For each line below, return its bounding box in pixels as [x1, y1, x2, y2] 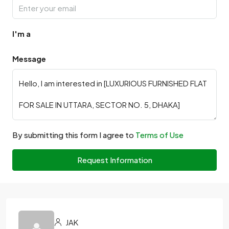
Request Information [77, 155, 152, 165]
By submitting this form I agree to [12, 130, 135, 140]
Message [12, 54, 46, 63]
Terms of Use [135, 130, 184, 140]
